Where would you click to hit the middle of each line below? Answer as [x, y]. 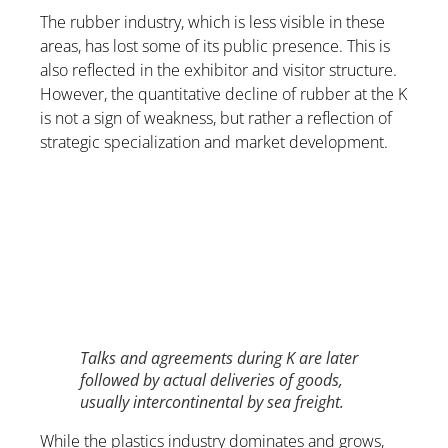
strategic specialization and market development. [214, 142]
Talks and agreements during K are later [219, 358]
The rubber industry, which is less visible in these [212, 22]
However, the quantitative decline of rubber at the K [223, 94]
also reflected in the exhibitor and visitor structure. [218, 70]
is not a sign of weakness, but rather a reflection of [216, 118]
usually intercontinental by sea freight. [212, 402]
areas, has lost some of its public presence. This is [215, 46]
